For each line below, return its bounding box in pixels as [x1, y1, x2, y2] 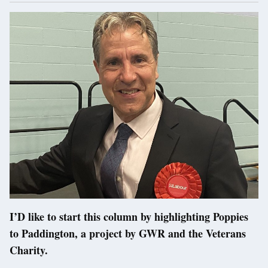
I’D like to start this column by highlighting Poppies [10, 209, 248, 225]
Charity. [10, 242, 48, 258]
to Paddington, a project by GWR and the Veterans [10, 226, 246, 242]
